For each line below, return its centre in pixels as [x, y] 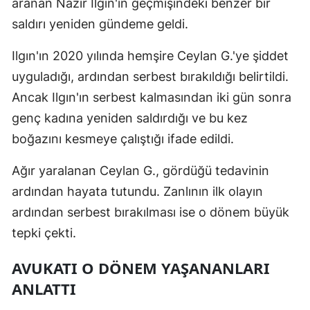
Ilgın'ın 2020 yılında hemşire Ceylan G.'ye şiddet [150, 56]
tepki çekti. [44, 233]
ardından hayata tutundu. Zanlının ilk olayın [137, 191]
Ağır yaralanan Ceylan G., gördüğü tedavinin [140, 171]
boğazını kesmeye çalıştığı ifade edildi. [123, 139]
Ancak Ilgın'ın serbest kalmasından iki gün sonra [152, 97]
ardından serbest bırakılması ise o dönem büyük [151, 212]
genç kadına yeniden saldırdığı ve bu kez [130, 118]
